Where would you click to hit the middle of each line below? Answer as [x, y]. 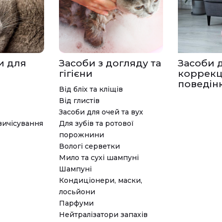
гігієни [76, 73]
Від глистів [79, 100]
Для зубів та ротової [96, 123]
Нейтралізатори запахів [103, 214]
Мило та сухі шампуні [99, 157]
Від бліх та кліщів [91, 89]
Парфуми [76, 203]
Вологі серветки [89, 146]
